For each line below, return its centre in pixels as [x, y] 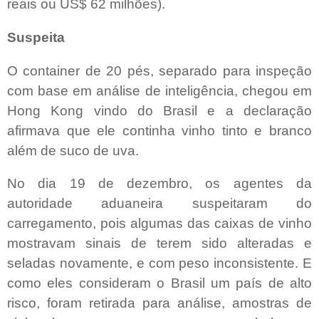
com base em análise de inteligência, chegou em [159, 90]
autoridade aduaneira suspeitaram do [159, 204]
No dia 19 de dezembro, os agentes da [159, 184]
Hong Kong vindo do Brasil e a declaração [159, 110]
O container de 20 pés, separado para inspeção [159, 70]
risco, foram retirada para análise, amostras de [159, 303]
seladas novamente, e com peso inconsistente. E [159, 263]
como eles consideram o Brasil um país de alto [159, 283]
